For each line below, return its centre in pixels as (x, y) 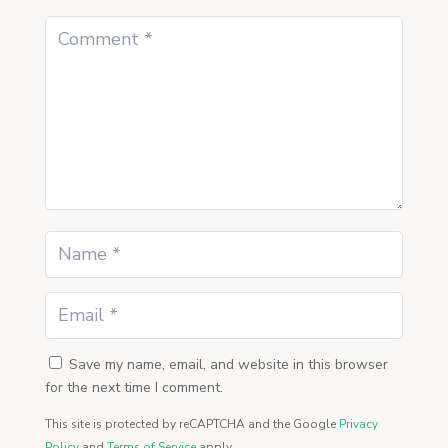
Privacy (358, 424)
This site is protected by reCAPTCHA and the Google (191, 424)
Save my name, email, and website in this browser (228, 365)
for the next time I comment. (133, 388)
